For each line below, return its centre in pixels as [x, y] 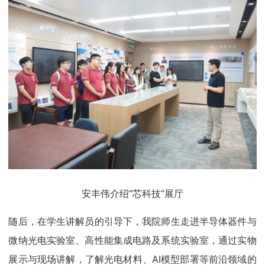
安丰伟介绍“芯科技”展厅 [132, 194]
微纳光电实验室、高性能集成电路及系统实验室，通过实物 [132, 240]
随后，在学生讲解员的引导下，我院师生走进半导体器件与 [132, 222]
